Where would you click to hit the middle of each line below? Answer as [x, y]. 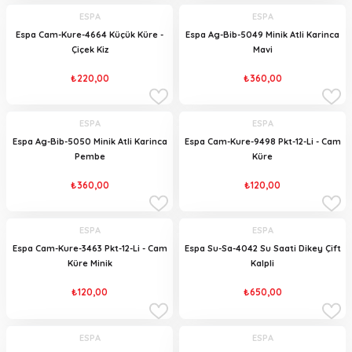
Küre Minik [90, 264]
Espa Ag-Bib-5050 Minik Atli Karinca [90, 142]
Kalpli [262, 264]
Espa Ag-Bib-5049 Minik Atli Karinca [262, 35]
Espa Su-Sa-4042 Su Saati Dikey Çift [262, 249]
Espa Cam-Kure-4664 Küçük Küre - [90, 35]
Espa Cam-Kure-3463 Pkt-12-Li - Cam [90, 249]
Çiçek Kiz [90, 50]
